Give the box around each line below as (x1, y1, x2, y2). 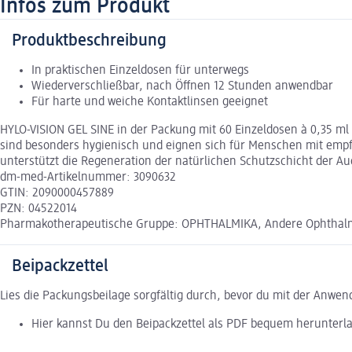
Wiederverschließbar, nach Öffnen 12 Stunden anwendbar (31, 79, 333, 93)
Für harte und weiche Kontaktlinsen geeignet (31, 95, 268, 108)
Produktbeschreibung (12, 31, 167, 49)
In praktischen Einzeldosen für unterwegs (31, 64, 249, 77)
